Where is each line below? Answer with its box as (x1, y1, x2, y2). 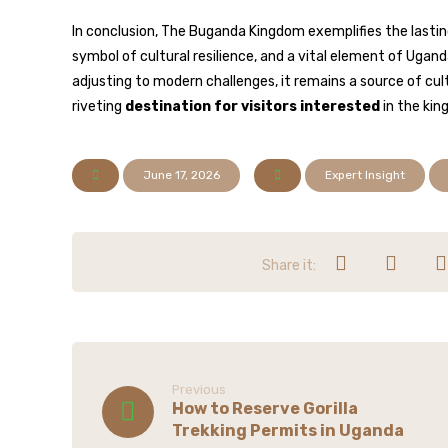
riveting (72, 98, 125, 115)
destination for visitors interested (125, 98, 380, 115)
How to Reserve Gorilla (172, 399, 358, 418)
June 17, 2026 (143, 168, 220, 182)
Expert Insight (325, 168, 405, 182)
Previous (172, 382, 226, 397)
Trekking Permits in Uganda (172, 421, 404, 440)
